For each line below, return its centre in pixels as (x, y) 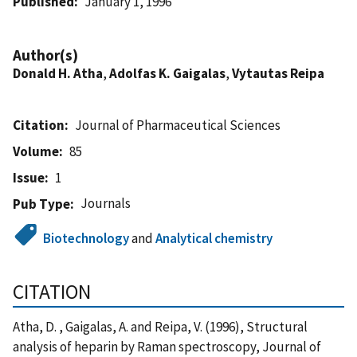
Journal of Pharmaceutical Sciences (178, 125)
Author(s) (45, 55)
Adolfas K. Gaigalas (167, 73)
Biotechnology (86, 238)
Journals (106, 203)
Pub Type (41, 204)
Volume (36, 151)
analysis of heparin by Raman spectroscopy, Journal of (167, 346)
